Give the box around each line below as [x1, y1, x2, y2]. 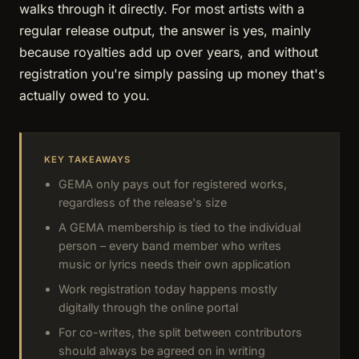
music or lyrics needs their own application [58, 257, 291, 272]
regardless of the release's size [58, 196, 227, 210]
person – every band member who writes [58, 239, 281, 253]
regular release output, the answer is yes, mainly [19, 22, 311, 38]
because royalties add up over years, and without [19, 43, 318, 60]
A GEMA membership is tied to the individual [58, 220, 301, 235]
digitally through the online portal [58, 301, 238, 315]
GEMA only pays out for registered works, [58, 177, 287, 192]
